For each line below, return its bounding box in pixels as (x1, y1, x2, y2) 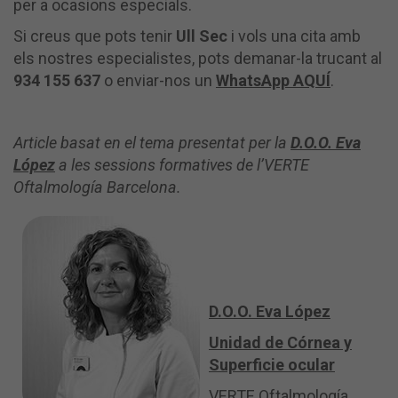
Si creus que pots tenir (13, 26, 176, 45)
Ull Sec (176, 26, 227, 45)
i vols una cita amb (227, 26, 361, 45)
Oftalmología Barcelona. (13, 177, 181, 196)
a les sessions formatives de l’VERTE (55, 155, 309, 174)
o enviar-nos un (100, 70, 216, 90)
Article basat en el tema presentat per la (13, 132, 291, 152)
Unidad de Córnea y (209, 332, 352, 352)
